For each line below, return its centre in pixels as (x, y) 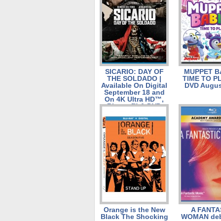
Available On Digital (134, 85)
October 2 (134, 113)
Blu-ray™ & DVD (134, 106)
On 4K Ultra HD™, (134, 99)
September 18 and (134, 92)
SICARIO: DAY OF (134, 72)
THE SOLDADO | (134, 78)
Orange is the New (134, 210)
